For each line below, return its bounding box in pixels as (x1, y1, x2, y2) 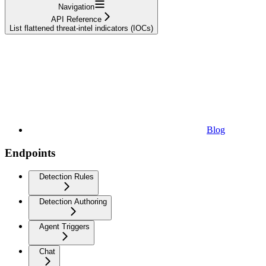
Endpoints (5, 146, 55, 159)
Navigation (58, 2, 94, 11)
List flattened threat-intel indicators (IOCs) (9, 23, 153, 33)
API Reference (50, 14, 102, 24)
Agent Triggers (39, 222, 90, 232)
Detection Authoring (39, 197, 107, 207)
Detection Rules (39, 172, 94, 182)
